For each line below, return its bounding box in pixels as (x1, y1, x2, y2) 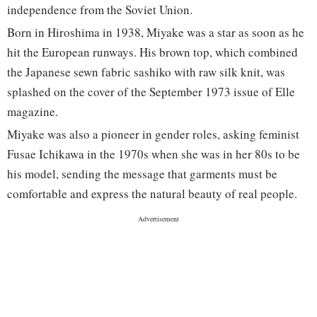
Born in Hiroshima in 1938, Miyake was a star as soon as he (7, 24, 304, 41)
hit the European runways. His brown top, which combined (7, 44, 298, 61)
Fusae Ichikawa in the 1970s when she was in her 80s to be (7, 146, 300, 163)
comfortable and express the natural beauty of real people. (7, 185, 297, 202)
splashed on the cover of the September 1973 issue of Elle (7, 83, 295, 100)
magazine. (7, 103, 58, 120)
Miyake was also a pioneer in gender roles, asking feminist (7, 126, 299, 143)
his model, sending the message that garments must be (7, 166, 277, 183)
